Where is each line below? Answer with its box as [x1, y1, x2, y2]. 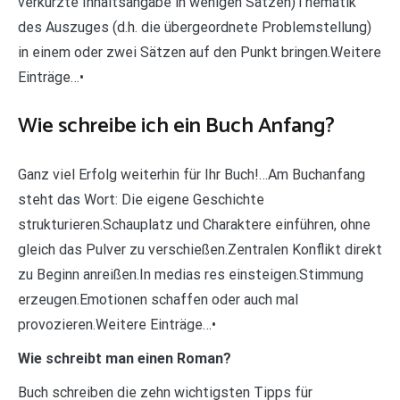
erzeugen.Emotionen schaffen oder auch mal [18, 290, 298, 308]
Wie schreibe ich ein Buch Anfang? [18, 108, 335, 144]
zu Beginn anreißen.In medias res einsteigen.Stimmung [18, 265, 363, 283]
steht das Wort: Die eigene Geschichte [18, 190, 264, 208]
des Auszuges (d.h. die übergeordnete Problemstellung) [18, 18, 371, 36]
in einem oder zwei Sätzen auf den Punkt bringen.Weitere [18, 43, 381, 61]
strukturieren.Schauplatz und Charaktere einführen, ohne [18, 215, 371, 233]
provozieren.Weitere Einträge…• [18, 315, 216, 333]
